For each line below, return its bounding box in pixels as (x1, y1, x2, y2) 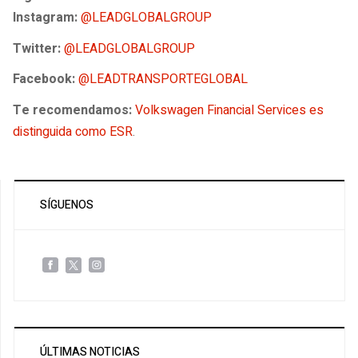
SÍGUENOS (40, 196, 93, 213)
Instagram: (13, 8, 81, 28)
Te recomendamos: (13, 100, 135, 120)
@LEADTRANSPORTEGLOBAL (78, 70, 248, 89)
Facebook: (13, 70, 75, 89)
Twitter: (13, 38, 61, 58)
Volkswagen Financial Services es (135, 100, 324, 120)
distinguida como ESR (13, 121, 133, 141)
